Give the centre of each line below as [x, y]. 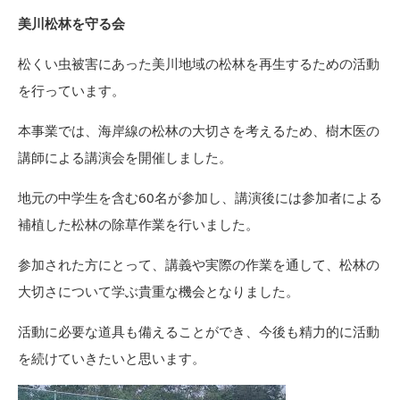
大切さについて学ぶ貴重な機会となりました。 [158, 291]
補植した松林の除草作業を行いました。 [138, 224]
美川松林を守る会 [71, 23]
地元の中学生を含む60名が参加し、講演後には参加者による [200, 197]
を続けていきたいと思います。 [112, 358]
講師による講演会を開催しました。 [125, 157]
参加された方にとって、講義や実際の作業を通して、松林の [199, 264]
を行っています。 [71, 90]
